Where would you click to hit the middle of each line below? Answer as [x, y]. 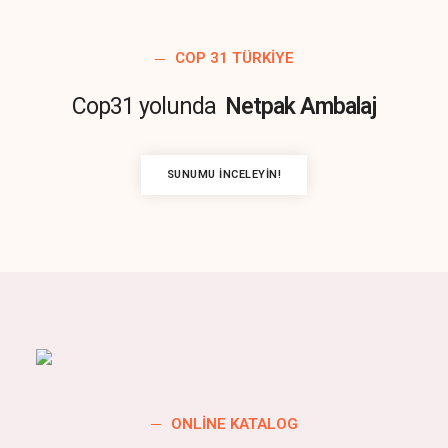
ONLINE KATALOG [234, 423]
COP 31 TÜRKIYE [234, 58]
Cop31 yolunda [144, 107]
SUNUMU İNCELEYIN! [224, 175]
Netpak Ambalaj [300, 107]
